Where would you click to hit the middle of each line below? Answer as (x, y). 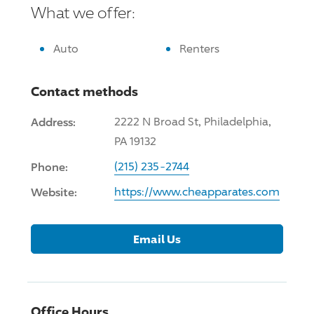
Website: (54, 192)
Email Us (157, 239)
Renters (199, 48)
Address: (53, 122)
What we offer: (83, 12)
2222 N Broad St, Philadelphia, (193, 121)
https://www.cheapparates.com (197, 191)
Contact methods (84, 91)
